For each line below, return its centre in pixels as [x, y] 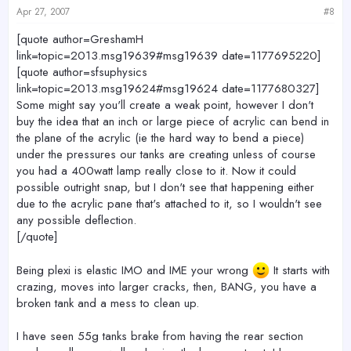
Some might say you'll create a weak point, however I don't [165, 105]
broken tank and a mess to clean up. [108, 304]
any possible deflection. [76, 221]
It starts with [300, 271]
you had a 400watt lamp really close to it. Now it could [156, 171]
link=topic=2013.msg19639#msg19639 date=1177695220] [169, 56]
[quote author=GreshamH [80, 40]
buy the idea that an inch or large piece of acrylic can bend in [173, 122]
